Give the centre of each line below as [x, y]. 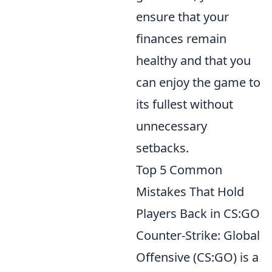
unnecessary [172, 126]
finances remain [181, 39]
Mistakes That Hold [190, 192]
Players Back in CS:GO [198, 214]
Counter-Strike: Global [198, 236]
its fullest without [185, 104]
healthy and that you [193, 61]
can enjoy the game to [198, 83]
